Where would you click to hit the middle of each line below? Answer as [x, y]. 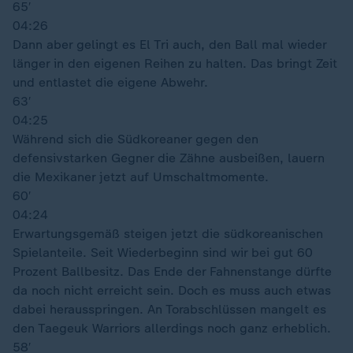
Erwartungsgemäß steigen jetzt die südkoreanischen [168, 234]
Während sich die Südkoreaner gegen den [136, 139]
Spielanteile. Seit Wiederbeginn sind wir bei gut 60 [163, 253]
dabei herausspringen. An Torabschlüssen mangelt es [169, 309]
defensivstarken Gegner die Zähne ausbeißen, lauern [169, 158]
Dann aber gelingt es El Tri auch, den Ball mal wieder [169, 45]
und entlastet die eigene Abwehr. [110, 82]
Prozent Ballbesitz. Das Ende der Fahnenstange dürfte [172, 271]
